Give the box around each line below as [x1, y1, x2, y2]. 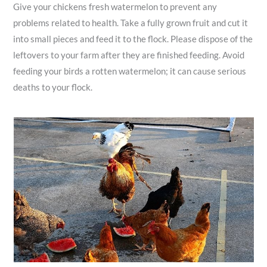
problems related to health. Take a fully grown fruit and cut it [13, 18, 249, 29]
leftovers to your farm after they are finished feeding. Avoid [13, 50, 245, 61]
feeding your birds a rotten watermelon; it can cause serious [13, 66, 247, 77]
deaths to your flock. [13, 82, 93, 93]
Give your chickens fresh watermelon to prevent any [13, 2, 218, 13]
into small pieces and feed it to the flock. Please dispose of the [13, 34, 253, 45]
